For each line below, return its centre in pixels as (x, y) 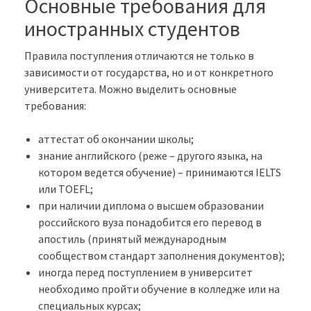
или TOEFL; (66, 188)
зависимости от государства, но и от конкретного (149, 72)
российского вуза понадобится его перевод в (150, 222)
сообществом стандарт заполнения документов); (161, 255)
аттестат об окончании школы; (116, 138)
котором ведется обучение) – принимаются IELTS (160, 172)
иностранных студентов (132, 28)
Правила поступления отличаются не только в (139, 55)
